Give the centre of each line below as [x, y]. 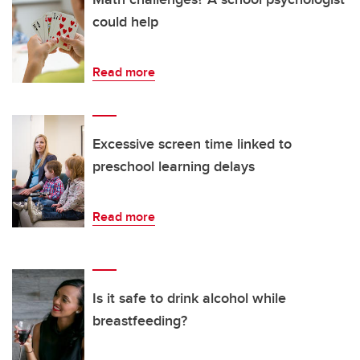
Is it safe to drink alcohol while [189, 299]
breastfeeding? [140, 321]
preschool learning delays [174, 167]
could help [125, 22]
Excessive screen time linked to [192, 144]
